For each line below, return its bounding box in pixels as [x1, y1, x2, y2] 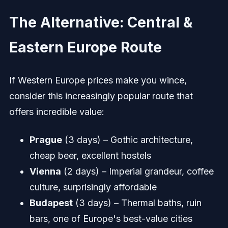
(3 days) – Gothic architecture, [62, 134, 193, 146]
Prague [29, 134, 62, 146]
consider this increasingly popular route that [9, 91, 193, 102]
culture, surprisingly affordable [29, 182, 157, 193]
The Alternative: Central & [9, 14, 192, 32]
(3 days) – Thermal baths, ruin [72, 197, 202, 209]
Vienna [29, 166, 61, 177]
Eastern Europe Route [9, 39, 162, 56]
